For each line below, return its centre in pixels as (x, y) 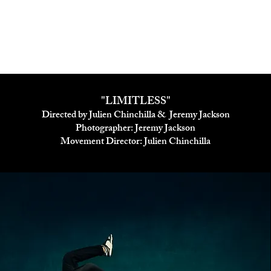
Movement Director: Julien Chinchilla (135, 142)
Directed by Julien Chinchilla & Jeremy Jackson (135, 116)
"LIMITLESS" (135, 102)
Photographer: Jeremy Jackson (135, 129)
